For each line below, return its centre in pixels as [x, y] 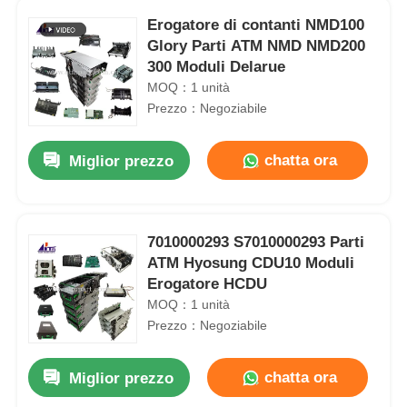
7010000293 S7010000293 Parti [256, 242]
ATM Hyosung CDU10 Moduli [251, 263]
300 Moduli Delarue [217, 66]
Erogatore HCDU [208, 283]
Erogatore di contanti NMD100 [256, 25]
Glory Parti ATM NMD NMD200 [257, 45]
